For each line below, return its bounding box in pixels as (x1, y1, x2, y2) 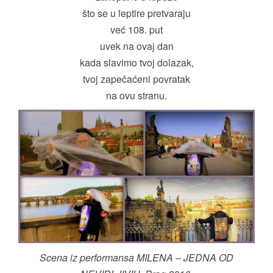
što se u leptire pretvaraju (82, 6, 191, 21)
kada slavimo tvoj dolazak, (79, 55, 194, 70)
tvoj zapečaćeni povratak (83, 72, 190, 87)
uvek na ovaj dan (99, 39, 174, 54)
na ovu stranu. (106, 88, 167, 103)
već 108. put (110, 23, 163, 37)
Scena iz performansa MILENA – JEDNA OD (40, 250, 233, 264)
